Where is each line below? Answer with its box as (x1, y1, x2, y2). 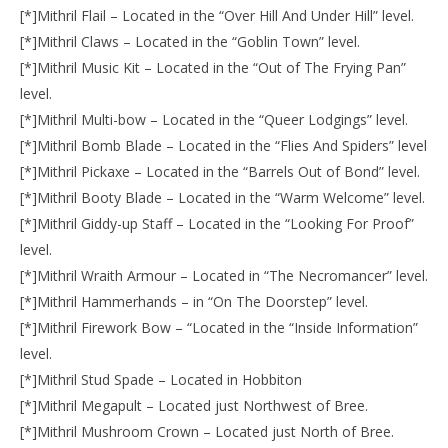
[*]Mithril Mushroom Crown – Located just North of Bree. (20, 422, 394, 441)
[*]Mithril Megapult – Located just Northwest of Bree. (20, 396, 368, 415)
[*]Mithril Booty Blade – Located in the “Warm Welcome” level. (20, 188, 425, 207)
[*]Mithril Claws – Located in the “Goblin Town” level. (20, 32, 360, 51)
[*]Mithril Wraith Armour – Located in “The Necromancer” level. (20, 266, 428, 285)
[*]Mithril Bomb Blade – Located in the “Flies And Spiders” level (20, 136, 427, 155)
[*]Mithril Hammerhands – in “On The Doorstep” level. (20, 292, 368, 311)
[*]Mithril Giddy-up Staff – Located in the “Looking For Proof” (20, 214, 414, 233)
